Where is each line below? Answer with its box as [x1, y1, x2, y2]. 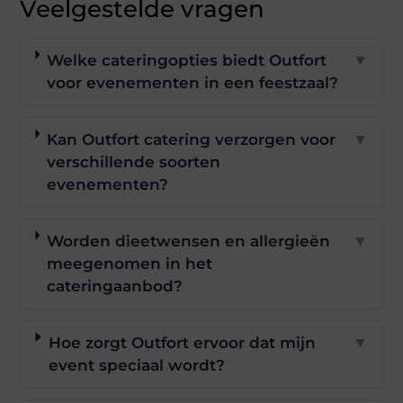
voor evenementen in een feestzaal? [47, 74, 338, 92]
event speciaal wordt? [48, 356, 225, 374]
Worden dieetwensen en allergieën [46, 232, 330, 250]
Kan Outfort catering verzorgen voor [46, 130, 336, 148]
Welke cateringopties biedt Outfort [47, 51, 327, 69]
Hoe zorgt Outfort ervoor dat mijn [48, 334, 316, 352]
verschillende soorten [46, 153, 220, 171]
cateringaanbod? [46, 277, 183, 295]
